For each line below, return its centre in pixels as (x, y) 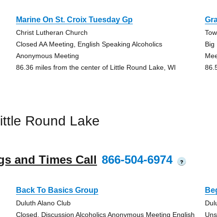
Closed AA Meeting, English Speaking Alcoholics (89, 44)
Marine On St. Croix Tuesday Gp (74, 20)
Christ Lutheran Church (52, 32)
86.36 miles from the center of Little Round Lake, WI (96, 67)
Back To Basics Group (57, 190)
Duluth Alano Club (43, 203)
